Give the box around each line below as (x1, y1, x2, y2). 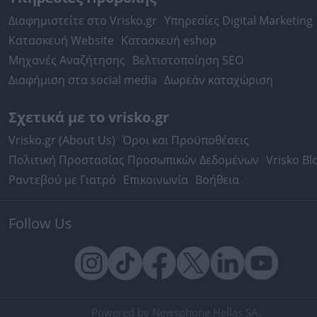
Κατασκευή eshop (121, 33, 217, 48)
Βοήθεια (195, 172, 239, 188)
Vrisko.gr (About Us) (8, 132, 115, 148)
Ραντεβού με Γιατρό (8, 172, 116, 188)
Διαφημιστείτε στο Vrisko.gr (8, 13, 157, 28)
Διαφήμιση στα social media (8, 72, 157, 88)
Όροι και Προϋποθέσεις (122, 132, 249, 148)
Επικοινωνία (123, 172, 188, 188)
